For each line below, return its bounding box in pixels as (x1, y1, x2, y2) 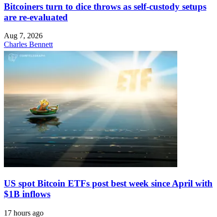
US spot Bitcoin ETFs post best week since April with (4, 178, 213, 188)
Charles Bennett (4, 40, 53, 49)
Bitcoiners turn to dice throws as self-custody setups (4, 1, 206, 12)
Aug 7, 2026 (4, 31, 43, 40)
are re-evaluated (4, 12, 68, 22)
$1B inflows (4, 188, 50, 199)
